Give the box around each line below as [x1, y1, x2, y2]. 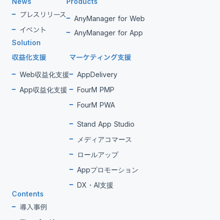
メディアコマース [77, 135, 132, 143]
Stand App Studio [77, 119, 135, 128]
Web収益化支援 [20, 70, 69, 79]
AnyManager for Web [74, 14, 145, 23]
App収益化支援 [20, 85, 67, 94]
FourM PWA [77, 100, 115, 109]
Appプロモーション [77, 165, 138, 174]
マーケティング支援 [69, 52, 131, 62]
